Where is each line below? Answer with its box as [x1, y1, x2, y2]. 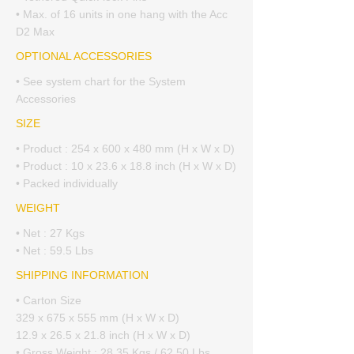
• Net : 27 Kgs [16, 227, 85, 239]
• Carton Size [16, 294, 81, 307]
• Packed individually [16, 177, 118, 190]
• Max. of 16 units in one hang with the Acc [16, 8, 228, 21]
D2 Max [16, 25, 55, 38]
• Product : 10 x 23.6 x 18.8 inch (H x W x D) [16, 160, 236, 172]
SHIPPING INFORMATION [16, 269, 149, 281]
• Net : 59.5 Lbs [16, 244, 93, 257]
